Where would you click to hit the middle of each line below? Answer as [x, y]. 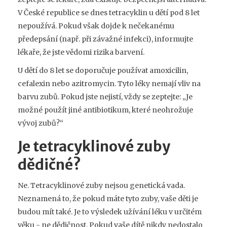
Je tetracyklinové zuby [94, 146]
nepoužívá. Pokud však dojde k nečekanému [96, 26]
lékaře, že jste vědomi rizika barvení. [81, 52]
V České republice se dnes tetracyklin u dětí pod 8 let [109, 12]
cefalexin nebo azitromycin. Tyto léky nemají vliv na [109, 83]
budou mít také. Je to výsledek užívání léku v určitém [110, 212]
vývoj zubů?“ [41, 123]
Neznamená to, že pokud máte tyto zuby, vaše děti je [108, 198]
